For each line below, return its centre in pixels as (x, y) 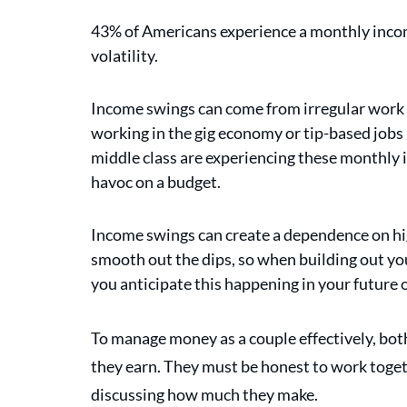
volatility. (124, 56)
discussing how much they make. (204, 395)
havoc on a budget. (157, 182)
